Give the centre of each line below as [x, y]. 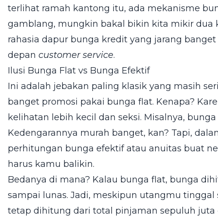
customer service [76, 55]
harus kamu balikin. [51, 164]
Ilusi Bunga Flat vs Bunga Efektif [79, 70]
